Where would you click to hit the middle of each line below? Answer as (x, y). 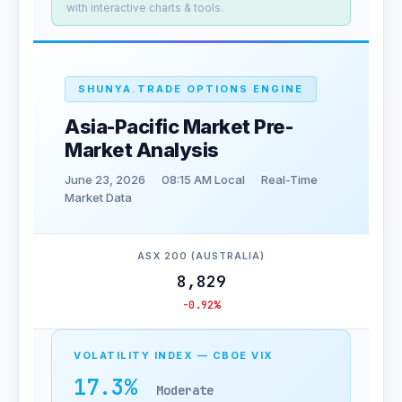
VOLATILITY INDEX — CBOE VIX (174, 355)
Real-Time (289, 179)
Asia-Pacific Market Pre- (179, 127)
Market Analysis (142, 150)
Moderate (185, 390)
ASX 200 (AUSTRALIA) (201, 256)
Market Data (98, 197)
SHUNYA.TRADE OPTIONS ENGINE (191, 89)
